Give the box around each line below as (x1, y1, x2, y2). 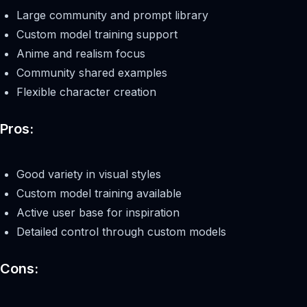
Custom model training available (16, 186, 182, 201)
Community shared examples (16, 66, 167, 80)
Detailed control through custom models (16, 225, 226, 239)
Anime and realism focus (16, 47, 145, 61)
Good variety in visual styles (16, 167, 161, 182)
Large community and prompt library (16, 8, 208, 23)
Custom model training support (16, 27, 177, 42)
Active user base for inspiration (16, 206, 180, 220)
